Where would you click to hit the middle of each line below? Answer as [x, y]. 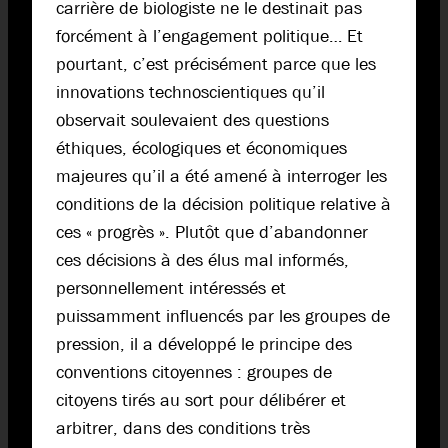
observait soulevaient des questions [192, 121]
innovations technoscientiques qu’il [190, 93]
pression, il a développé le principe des [204, 345]
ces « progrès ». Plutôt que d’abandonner [212, 233]
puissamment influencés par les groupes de [223, 317]
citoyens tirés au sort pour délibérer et [201, 401]
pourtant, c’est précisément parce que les [216, 65]
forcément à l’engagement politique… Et [209, 37]
